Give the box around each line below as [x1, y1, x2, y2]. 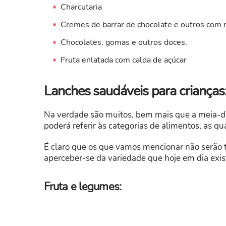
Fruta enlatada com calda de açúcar [60, 54, 187, 66]
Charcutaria [60, 1, 102, 13]
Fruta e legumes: [44, 179, 121, 194]
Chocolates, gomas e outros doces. [60, 36, 187, 48]
